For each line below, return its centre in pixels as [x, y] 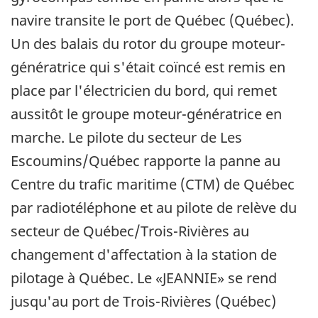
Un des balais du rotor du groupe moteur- [148, 43]
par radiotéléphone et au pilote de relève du [154, 207]
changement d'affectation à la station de [144, 254]
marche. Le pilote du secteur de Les [126, 137]
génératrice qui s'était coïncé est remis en [148, 67]
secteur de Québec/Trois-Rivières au [130, 231]
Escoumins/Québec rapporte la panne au [146, 160]
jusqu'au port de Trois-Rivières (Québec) [143, 301]
